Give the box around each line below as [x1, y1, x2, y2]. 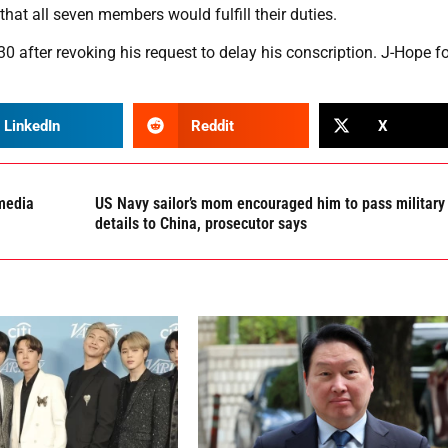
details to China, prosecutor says [94, 214, 307, 234]
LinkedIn [4, 116, 61, 135]
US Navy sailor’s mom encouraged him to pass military [94, 194, 445, 214]
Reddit [191, 116, 235, 135]
